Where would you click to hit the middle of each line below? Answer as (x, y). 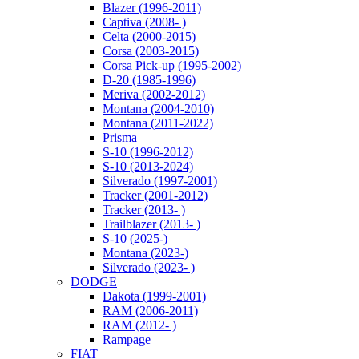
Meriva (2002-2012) (154, 94)
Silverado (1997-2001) (160, 181)
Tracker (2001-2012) (155, 195)
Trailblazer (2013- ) (151, 224)
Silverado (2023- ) (149, 267)
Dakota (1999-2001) (154, 296)
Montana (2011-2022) (158, 123)
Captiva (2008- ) (144, 22)
